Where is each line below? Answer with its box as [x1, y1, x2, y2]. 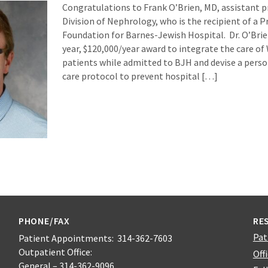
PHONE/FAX [18, 214, 71, 227]
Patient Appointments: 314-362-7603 [18, 232, 172, 244]
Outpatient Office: [18, 245, 92, 258]
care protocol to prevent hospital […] [62, 69, 218, 82]
